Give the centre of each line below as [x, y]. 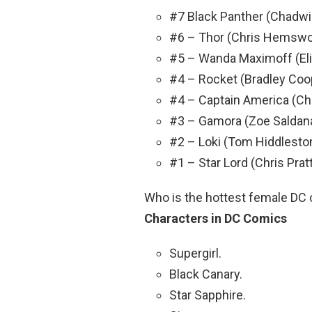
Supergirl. [195, 253]
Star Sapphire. [208, 295]
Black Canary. [206, 274]
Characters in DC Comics [216, 218]
